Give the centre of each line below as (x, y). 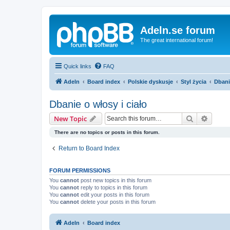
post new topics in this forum (115, 180)
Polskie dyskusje (150, 81)
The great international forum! (177, 40)
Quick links (78, 66)
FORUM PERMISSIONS (80, 170)
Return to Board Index (89, 148)
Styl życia (194, 81)
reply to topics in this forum (113, 187)
